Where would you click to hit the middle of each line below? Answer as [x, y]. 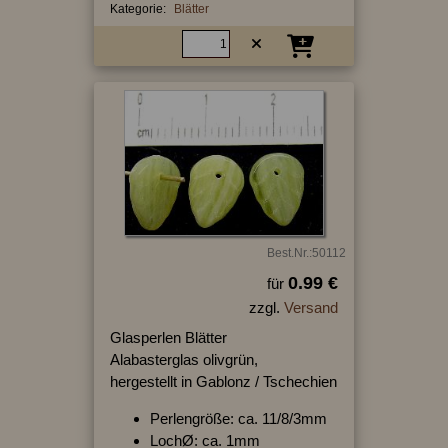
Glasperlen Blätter [168, 337]
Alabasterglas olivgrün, [183, 359]
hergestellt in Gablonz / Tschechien [223, 381]
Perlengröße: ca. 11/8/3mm [238, 418]
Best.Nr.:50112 [306, 252]
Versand [310, 307]
